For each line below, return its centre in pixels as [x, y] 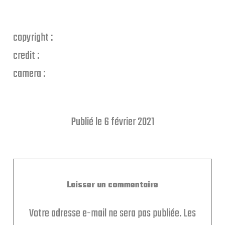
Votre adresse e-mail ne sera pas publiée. [105, 214]
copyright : [33, 37]
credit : [26, 55]
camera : [29, 74]
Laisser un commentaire [113, 185]
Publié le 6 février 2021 [113, 122]
